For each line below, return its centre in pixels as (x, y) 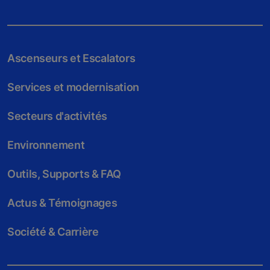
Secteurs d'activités (57, 116)
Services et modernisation (73, 87)
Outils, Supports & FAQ (64, 174)
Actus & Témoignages (62, 203)
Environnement (46, 145)
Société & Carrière (53, 232)
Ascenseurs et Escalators (71, 58)
